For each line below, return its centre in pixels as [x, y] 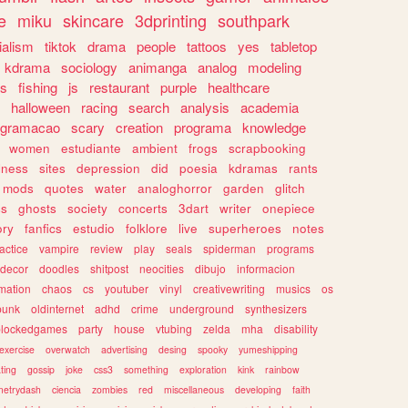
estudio [94, 228]
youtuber [127, 288]
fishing [38, 87]
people [156, 46]
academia [270, 107]
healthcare [239, 87]
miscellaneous [194, 389]
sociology [89, 66]
